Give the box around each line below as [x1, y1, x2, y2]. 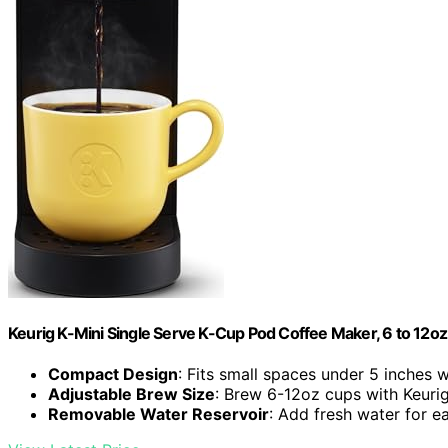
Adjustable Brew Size [48, 384, 215, 405]
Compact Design [48, 364, 178, 385]
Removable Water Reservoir [48, 404, 269, 425]
